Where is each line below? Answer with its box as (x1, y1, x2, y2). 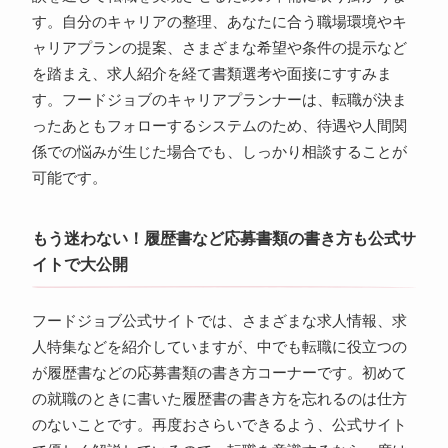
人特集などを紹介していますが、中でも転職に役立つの (31, 339, 407, 356)
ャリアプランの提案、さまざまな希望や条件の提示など (31, 40, 407, 57)
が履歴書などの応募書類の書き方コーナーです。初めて (31, 365, 407, 382)
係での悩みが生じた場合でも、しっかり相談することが (31, 144, 407, 161)
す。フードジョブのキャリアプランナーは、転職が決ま (31, 92, 407, 109)
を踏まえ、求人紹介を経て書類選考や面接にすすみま (31, 66, 392, 83)
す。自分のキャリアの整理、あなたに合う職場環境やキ (31, 14, 407, 31)
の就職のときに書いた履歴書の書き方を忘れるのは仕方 (31, 391, 407, 408)
